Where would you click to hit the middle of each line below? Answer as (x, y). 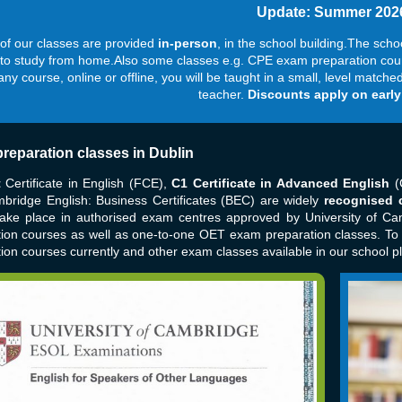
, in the (239, 43)
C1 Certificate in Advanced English (281, 184)
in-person (188, 43)
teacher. (223, 94)
